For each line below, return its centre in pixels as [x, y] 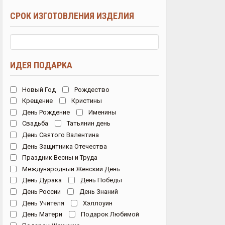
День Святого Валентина [60, 135]
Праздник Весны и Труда [59, 157]
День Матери [41, 214]
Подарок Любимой [109, 214]
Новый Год [38, 89]
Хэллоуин [97, 203]
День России [40, 191]
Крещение [36, 101]
